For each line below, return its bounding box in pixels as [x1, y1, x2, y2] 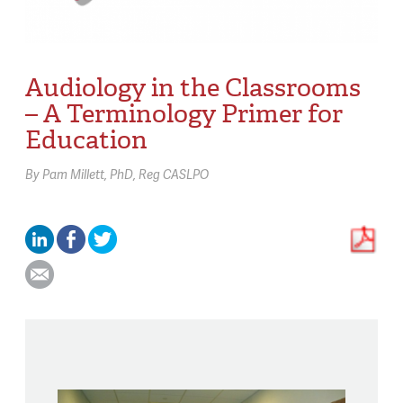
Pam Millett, [42, 165, 110, 183]
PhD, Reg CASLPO [110, 165, 209, 183]
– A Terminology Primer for [25, 97, 343, 131]
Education [25, 123, 148, 157]
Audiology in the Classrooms [25, 71, 361, 105]
